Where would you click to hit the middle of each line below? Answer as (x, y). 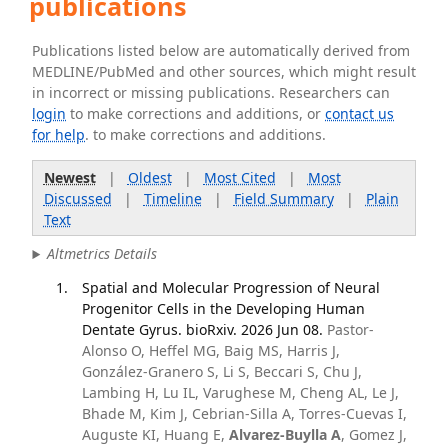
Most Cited (239, 177)
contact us (360, 113)
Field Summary (283, 198)
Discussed (77, 198)
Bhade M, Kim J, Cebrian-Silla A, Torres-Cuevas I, (244, 413)
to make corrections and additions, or (196, 113)
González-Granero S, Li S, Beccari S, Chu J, (221, 371)
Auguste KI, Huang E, (155, 434)
